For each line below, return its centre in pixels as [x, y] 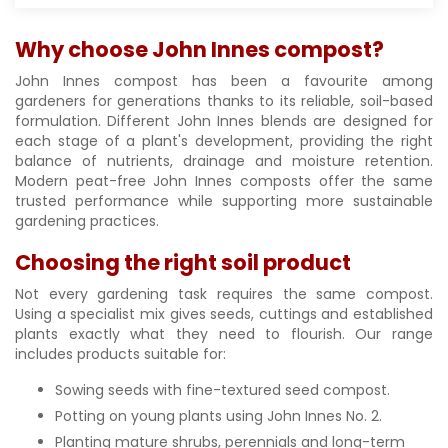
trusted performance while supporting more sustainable [224, 201]
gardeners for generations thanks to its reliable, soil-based [224, 101]
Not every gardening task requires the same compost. [224, 294]
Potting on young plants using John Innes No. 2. [218, 415]
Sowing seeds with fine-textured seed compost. [222, 389]
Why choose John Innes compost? [199, 49]
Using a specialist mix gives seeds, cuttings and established [224, 314]
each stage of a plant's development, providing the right [224, 141]
